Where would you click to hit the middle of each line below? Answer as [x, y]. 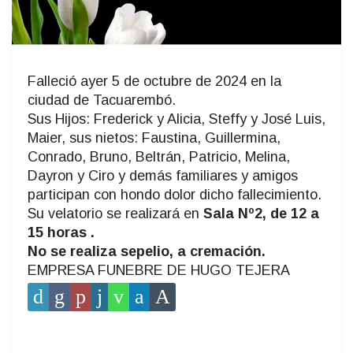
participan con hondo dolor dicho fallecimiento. [175, 194]
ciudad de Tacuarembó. [102, 100]
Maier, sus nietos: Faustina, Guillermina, [154, 137]
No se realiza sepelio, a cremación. [147, 251]
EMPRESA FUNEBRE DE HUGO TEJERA [159, 270]
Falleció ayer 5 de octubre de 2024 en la [154, 81]
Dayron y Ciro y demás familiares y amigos [163, 175]
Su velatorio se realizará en [113, 213]
